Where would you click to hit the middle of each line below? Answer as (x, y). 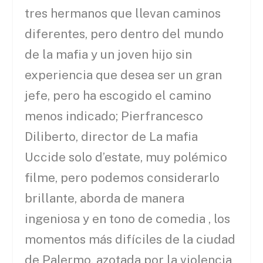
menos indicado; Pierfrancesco (114, 116)
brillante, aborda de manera (105, 198)
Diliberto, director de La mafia (112, 137)
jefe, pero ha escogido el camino (118, 96)
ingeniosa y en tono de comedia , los (128, 219)
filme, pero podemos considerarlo (122, 178)
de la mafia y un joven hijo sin (109, 55)
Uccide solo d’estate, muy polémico (126, 157)
